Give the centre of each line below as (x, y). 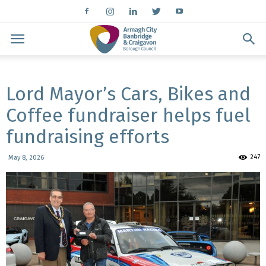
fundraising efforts (88, 137)
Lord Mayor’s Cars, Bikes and (128, 94)
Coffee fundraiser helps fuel (128, 115)
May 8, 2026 (26, 158)
